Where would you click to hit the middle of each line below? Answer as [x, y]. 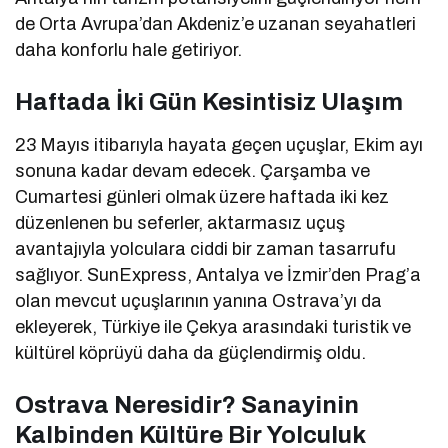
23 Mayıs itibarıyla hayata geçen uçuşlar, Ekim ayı [219, 145]
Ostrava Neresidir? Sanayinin [187, 405]
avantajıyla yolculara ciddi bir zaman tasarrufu [206, 249]
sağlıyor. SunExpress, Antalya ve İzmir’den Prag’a [218, 275]
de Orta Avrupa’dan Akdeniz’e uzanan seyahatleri [216, 24]
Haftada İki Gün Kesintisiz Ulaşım [209, 102]
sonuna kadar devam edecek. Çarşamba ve [193, 171]
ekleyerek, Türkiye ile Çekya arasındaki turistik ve [213, 327]
